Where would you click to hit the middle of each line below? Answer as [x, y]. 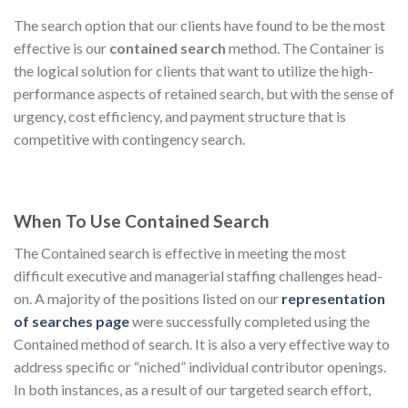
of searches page [71, 321]
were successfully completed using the [251, 321]
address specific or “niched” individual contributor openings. [200, 366]
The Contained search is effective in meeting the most [180, 252]
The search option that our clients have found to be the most [199, 25]
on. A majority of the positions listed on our [148, 298]
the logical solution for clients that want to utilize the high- [194, 70]
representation [333, 298]
